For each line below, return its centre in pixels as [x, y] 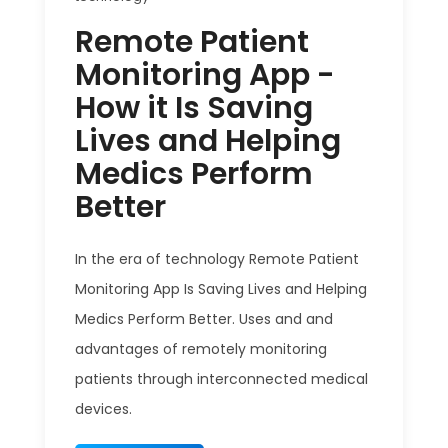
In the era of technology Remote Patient [217, 259]
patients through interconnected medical [221, 379]
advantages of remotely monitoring [201, 349]
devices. [103, 409]
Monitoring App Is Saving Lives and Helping [221, 289]
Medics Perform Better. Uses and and [204, 319]
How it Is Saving [194, 108]
